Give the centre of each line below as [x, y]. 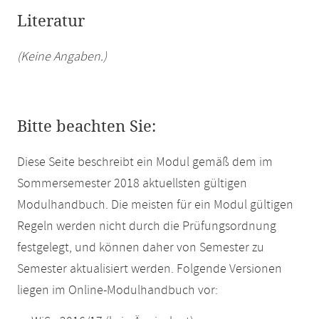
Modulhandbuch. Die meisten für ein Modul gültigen [155, 205]
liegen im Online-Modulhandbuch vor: [117, 291]
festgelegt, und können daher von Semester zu [141, 248]
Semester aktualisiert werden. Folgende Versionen [150, 269]
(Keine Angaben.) [62, 57]
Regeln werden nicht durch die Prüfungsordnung [147, 226]
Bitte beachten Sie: [87, 127]
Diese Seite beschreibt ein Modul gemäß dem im [145, 162]
